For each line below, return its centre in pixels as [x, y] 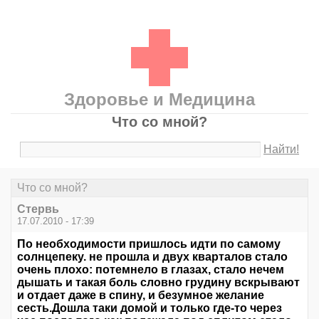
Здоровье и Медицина [159, 99]
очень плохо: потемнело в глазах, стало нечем [151, 270]
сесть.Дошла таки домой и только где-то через [150, 308]
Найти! [282, 149]
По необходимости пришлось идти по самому [149, 244]
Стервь [38, 209]
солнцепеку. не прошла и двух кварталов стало [152, 257]
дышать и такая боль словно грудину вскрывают [158, 283]
